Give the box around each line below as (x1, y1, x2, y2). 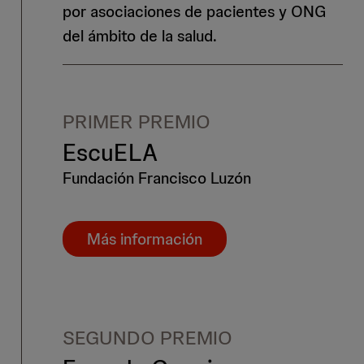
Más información (87, 228, 202, 250)
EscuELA (63, 136, 158, 169)
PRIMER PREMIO (63, 109, 210, 135)
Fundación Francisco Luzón (63, 167, 251, 189)
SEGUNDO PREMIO (63, 325, 232, 351)
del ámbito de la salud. (63, 25, 217, 47)
